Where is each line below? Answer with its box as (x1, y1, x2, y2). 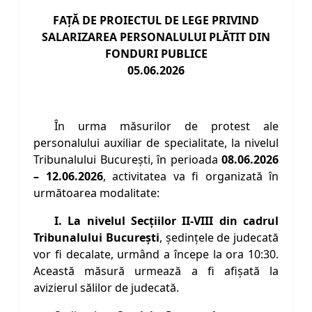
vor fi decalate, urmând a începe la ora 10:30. (33, 247, 279, 263)
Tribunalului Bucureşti (33, 230, 159, 246)
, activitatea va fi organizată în (102, 169, 279, 185)
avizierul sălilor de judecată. (33, 280, 179, 296)
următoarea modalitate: (33, 185, 159, 201)
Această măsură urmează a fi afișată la (33, 263, 279, 279)
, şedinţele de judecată (159, 230, 279, 246)
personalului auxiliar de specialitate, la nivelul (33, 135, 279, 151)
